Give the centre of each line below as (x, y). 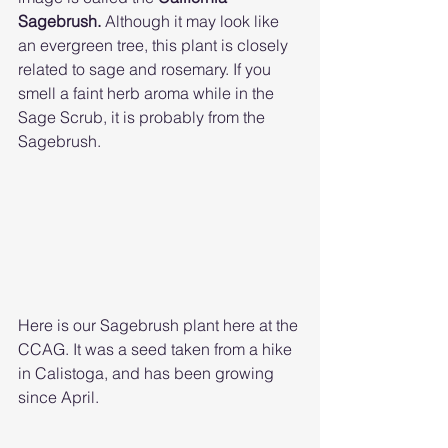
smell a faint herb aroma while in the (148, 93)
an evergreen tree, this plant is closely (155, 45)
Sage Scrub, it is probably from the (143, 117)
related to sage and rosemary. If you (146, 69)
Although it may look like (194, 21)
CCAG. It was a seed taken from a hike (157, 349)
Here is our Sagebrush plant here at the (160, 325)
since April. (60, 397)
